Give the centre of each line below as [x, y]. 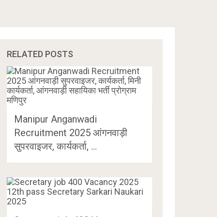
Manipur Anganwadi [56, 119]
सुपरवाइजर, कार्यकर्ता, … [56, 146]
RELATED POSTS [40, 54]
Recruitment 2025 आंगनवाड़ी [71, 133]
